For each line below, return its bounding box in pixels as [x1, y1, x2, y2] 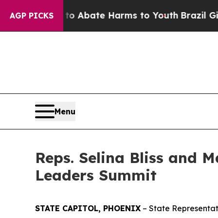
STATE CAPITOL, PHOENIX [35, 203, 141, 213]
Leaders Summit [35, 165, 157, 184]
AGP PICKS [10, 11, 54, 20]
